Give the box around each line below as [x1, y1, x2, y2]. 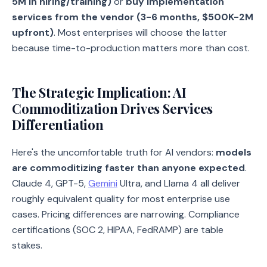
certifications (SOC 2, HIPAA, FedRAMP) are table [12, 223, 223, 236]
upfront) [12, 26, 54, 39]
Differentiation [12, 116, 104, 133]
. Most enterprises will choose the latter [54, 26, 227, 39]
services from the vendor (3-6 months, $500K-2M [12, 11, 253, 23]
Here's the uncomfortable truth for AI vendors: [12, 146, 216, 159]
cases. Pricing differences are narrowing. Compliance [12, 208, 240, 221]
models [216, 146, 252, 159]
